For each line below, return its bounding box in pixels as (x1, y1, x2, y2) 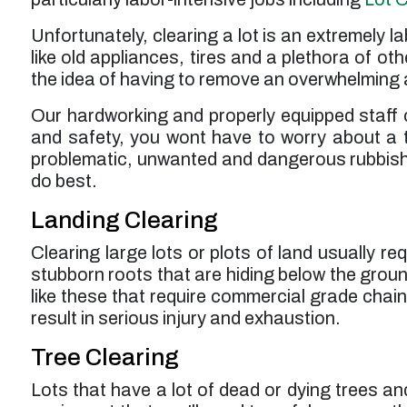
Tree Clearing (31, 344, 179, 371)
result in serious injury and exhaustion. (31, 308, 341, 329)
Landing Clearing (31, 207, 218, 233)
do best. (31, 171, 97, 192)
